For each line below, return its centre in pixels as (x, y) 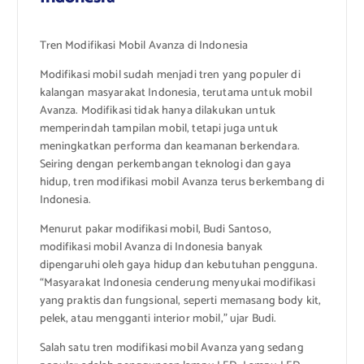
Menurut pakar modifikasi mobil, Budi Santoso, (155, 230)
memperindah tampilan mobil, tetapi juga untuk (158, 129)
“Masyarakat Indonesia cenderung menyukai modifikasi (177, 284)
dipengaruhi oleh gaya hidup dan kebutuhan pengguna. (178, 266)
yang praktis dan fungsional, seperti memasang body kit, (180, 301)
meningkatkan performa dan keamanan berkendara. (169, 147)
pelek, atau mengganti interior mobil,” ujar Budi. (158, 319)
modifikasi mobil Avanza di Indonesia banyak (151, 248)
